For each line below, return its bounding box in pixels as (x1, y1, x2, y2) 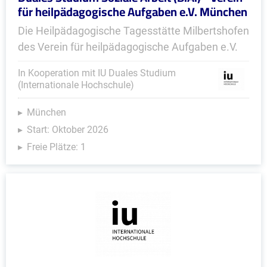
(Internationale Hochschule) (18, 79, 134, 91)
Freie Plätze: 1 (27, 141, 86, 153)
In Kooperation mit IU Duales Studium (18, 67, 176, 79)
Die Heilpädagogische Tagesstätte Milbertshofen (18, 24, 249, 37)
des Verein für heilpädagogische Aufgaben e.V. (18, 41, 238, 53)
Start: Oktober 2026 (27, 124, 108, 135)
